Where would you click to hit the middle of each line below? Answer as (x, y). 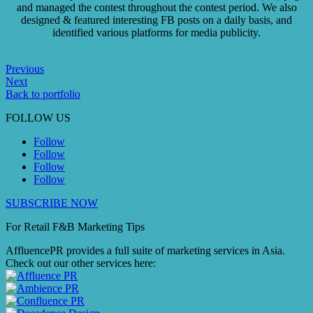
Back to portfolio (43, 94)
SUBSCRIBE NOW (52, 203)
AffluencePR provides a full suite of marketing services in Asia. (145, 250)
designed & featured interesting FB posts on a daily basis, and (156, 20)
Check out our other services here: (81, 263)
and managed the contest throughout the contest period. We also (156, 7)
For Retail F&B (42, 227)
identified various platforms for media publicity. (156, 32)
